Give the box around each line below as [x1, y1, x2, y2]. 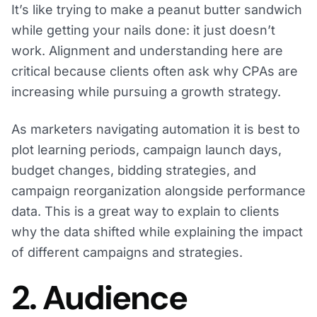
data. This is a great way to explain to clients [11, 204, 279, 219]
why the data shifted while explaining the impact [11, 224, 303, 240]
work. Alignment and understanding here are [11, 43, 283, 59]
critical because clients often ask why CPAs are [11, 64, 298, 79]
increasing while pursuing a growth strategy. [11, 84, 281, 100]
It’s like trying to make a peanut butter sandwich [11, 2, 302, 18]
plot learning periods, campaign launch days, [11, 142, 282, 158]
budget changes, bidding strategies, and [11, 163, 256, 178]
